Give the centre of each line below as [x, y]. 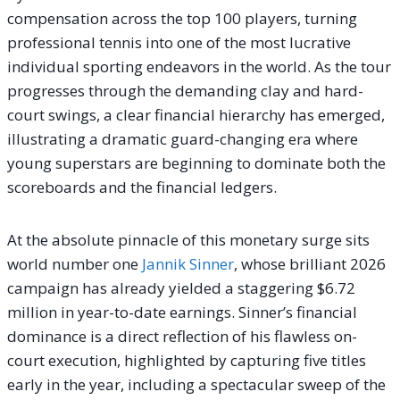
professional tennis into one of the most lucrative [179, 42]
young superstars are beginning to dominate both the [196, 162]
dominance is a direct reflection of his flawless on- [182, 336]
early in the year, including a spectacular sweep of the [196, 384]
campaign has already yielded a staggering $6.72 [181, 287]
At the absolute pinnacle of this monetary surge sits [188, 239]
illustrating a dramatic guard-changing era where [183, 138]
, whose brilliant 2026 [310, 263]
